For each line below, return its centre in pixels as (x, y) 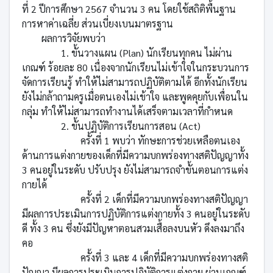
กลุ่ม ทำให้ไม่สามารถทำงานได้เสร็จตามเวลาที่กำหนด (127, 111)
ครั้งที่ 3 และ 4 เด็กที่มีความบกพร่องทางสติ (164, 257)
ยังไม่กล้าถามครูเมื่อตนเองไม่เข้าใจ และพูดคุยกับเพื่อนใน (135, 96)
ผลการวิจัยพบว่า (74, 38)
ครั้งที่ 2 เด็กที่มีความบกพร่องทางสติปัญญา (164, 199)
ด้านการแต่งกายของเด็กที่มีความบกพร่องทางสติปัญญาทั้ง (135, 155)
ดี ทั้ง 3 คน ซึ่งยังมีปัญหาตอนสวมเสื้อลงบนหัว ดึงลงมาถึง (133, 228)
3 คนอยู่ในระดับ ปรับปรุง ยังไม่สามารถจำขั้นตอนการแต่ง (135, 169)
